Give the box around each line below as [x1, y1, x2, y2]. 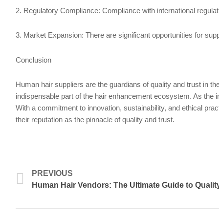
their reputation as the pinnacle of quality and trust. [16, 115, 175, 124]
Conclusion [16, 55, 51, 64]
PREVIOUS [32, 169, 73, 178]
